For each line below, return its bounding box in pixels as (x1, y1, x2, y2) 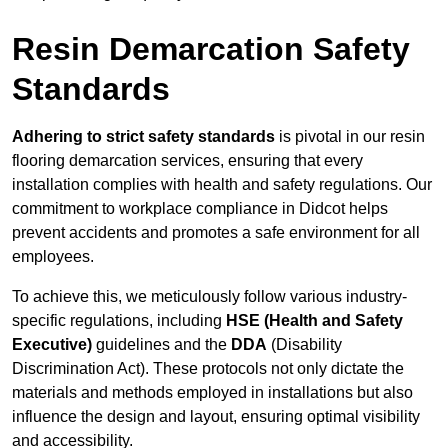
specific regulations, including (12, 312, 226, 330)
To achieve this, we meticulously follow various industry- (12, 288, 407, 306)
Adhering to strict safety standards (12, 128, 275, 146)
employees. (12, 248, 94, 266)
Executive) (12, 336, 92, 354)
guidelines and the (92, 336, 231, 354)
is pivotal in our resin (275, 128, 425, 146)
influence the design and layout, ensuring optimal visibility (12, 408, 420, 426)
